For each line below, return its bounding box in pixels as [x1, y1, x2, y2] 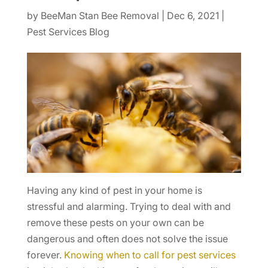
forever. [26, 249, 64, 261]
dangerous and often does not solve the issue [26, 233, 228, 245]
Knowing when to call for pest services [63, 249, 236, 261]
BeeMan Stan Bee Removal [40, 9, 159, 22]
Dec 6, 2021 [166, 9, 219, 22]
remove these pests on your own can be [26, 217, 204, 229]
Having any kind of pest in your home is [26, 184, 202, 197]
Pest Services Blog [26, 25, 109, 38]
